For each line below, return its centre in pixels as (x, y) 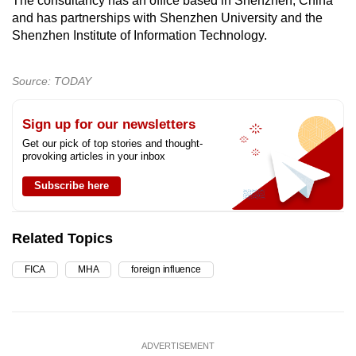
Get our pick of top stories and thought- (112, 144)
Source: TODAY (52, 81)
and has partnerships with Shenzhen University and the (167, 18)
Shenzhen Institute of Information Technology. (139, 36)
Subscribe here (72, 186)
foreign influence (166, 270)
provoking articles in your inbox (94, 157)
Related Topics (62, 239)
